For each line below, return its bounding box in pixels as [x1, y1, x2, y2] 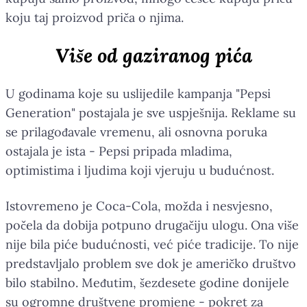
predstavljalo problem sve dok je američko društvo [5, 255, 296, 271]
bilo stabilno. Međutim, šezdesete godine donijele [5, 274, 289, 291]
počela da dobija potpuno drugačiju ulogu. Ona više [5, 217, 299, 233]
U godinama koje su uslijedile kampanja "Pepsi [5, 85, 271, 101]
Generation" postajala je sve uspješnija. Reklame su [5, 104, 296, 121]
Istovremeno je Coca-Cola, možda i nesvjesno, [5, 197, 273, 214]
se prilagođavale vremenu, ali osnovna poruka [5, 123, 267, 140]
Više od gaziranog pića [55, 42, 252, 68]
